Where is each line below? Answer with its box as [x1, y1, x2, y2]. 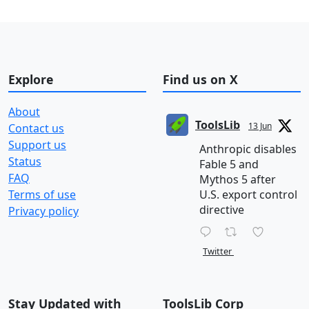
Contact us [8, 121, 64, 137]
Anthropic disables [199, 141, 297, 157]
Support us [8, 137, 66, 153]
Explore [8, 70, 53, 88]
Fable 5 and [199, 157, 259, 172]
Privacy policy [8, 203, 79, 219]
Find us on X [163, 70, 238, 88]
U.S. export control [199, 187, 297, 203]
